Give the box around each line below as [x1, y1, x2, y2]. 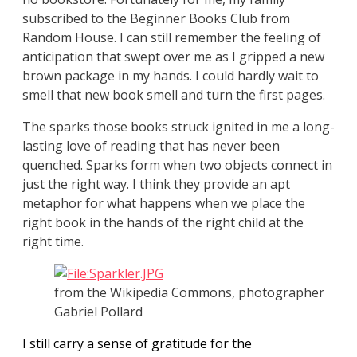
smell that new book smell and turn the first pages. [22, 86, 325, 104]
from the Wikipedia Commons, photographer [54, 284, 324, 302]
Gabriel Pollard [54, 303, 143, 321]
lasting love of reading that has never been [22, 137, 280, 155]
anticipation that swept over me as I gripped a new [22, 48, 324, 66]
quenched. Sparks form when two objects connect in [22, 156, 332, 175]
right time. [22, 233, 84, 251]
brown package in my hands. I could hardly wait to [22, 67, 319, 85]
